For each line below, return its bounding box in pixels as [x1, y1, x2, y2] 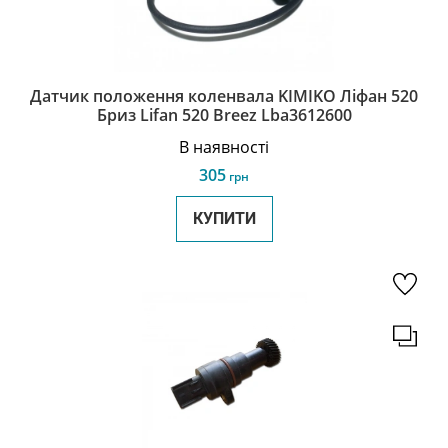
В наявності [179, 136, 269, 158]
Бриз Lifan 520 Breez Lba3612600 [96, 104, 352, 126]
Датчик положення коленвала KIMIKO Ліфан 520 [30, 85, 418, 107]
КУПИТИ [192, 209, 256, 228]
